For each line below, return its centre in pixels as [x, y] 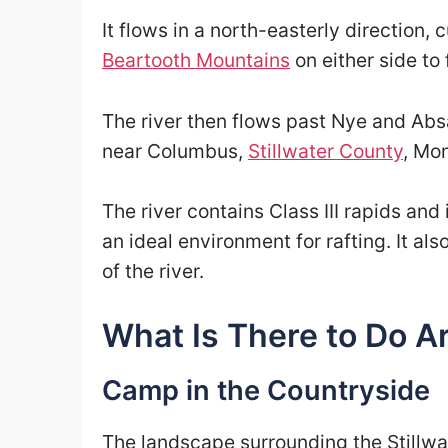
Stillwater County [325, 150]
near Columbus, [175, 150]
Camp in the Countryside [266, 390]
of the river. [153, 271]
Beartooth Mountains [196, 59]
